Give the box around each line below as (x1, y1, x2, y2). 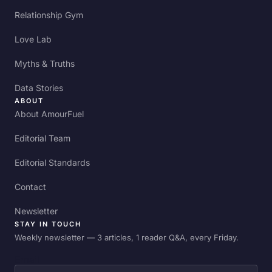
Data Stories (15, 83, 63, 93)
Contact (15, 182, 46, 192)
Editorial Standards (15, 157, 90, 168)
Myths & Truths (15, 58, 75, 69)
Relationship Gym (15, 10, 83, 21)
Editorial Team (15, 133, 70, 144)
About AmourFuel (15, 109, 84, 120)
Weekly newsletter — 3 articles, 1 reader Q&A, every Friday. (15, 233, 239, 243)
